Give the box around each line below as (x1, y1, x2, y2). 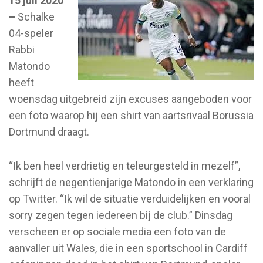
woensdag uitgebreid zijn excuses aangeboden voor (9, 92, 252, 105)
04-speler (9, 26, 53, 39)
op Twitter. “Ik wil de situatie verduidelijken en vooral (9, 192, 251, 205)
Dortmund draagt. (9, 125, 89, 138)
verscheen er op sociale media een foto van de (9, 225, 226, 238)
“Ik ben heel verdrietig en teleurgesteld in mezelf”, (9, 159, 240, 172)
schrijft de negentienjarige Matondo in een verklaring (9, 176, 254, 188)
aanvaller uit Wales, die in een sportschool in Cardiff (9, 241, 248, 254)
